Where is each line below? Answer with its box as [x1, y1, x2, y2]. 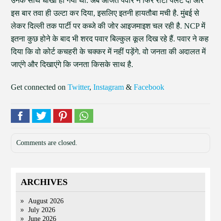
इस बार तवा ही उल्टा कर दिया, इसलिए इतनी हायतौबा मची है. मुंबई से [11, 9, 200, 17]
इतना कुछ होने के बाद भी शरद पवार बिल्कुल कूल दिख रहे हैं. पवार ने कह [11, 35, 209, 43]
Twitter [68, 83, 90, 91]
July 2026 [28, 206, 56, 214]
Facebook [134, 83, 165, 91]
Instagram [93, 83, 124, 91]
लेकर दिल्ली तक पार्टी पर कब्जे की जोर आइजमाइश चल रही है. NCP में [11, 22, 206, 30]
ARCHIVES [21, 177, 68, 187]
